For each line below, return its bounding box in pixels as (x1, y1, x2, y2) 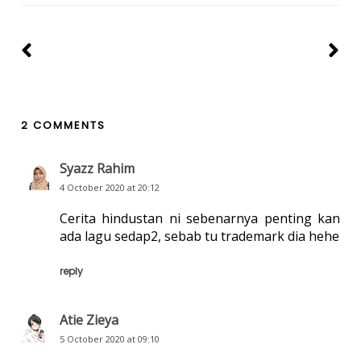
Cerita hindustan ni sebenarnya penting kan (59, 210, 341, 228)
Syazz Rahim (59, 160, 135, 178)
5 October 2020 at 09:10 (59, 333, 160, 346)
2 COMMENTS (20, 118, 106, 134)
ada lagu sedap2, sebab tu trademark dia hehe (59, 227, 339, 246)
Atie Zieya (59, 311, 118, 330)
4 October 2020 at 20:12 (59, 181, 160, 194)
